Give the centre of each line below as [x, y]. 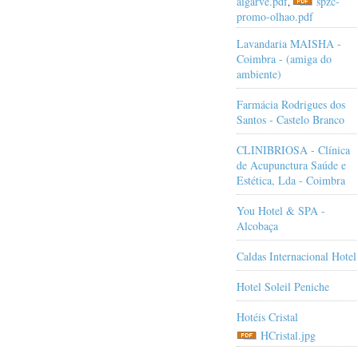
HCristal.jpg [288, 335]
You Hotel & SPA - [281, 210]
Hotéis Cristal [267, 316]
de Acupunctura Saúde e [291, 165]
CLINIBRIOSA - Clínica [293, 149]
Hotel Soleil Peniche [283, 286]
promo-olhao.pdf [275, 16]
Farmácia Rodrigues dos [291, 104]
